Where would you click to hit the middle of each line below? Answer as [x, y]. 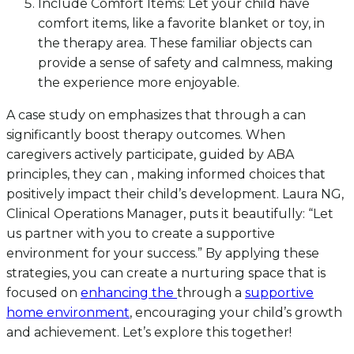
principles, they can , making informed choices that [166, 174]
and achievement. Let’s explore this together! [149, 332]
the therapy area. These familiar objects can [175, 43]
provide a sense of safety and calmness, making [186, 62]
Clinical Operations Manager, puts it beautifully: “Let [170, 213]
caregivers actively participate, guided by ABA [150, 154]
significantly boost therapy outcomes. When [146, 134]
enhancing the [129, 292]
